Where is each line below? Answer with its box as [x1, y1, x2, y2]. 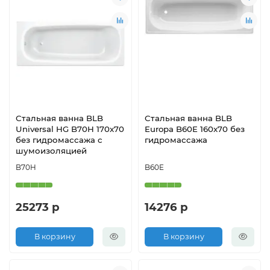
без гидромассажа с [16, 134, 102, 145]
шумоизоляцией [16, 145, 87, 155]
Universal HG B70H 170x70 [16, 124, 124, 134]
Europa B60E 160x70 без [145, 124, 245, 134]
